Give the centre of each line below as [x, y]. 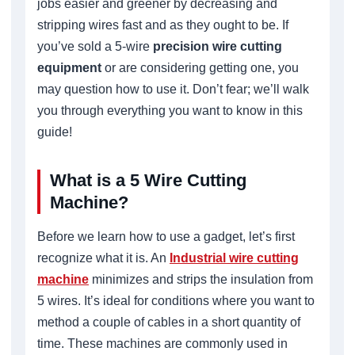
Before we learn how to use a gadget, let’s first [166, 237]
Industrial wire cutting [234, 258]
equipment [69, 68]
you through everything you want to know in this [170, 111]
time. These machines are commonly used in [162, 344]
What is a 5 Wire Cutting [148, 181]
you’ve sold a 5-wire [95, 47]
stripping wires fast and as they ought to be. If [163, 25]
